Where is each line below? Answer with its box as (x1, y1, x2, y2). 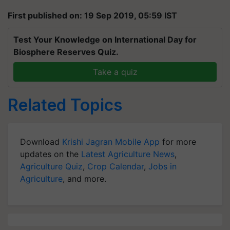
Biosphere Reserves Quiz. (13, 46, 119, 57)
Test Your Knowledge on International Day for (13, 34, 197, 45)
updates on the (20, 148, 81, 159)
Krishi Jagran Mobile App (62, 136, 160, 147)
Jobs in (148, 161, 177, 171)
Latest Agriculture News (81, 148, 175, 159)
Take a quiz (92, 66, 138, 77)
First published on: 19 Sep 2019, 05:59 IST (8, 10, 177, 21)
